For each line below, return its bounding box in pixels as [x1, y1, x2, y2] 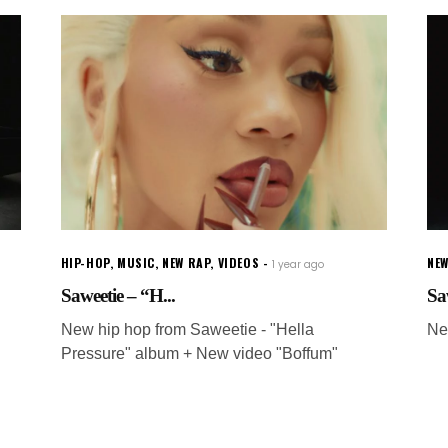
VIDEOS [217, 253, 260, 271]
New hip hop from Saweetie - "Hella [60, 320, 314, 338]
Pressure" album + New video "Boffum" [60, 344, 338, 362]
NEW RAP [162, 253, 211, 271]
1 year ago [272, 256, 325, 272]
